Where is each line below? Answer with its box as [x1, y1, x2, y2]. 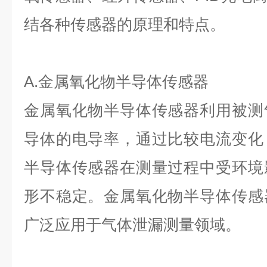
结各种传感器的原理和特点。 [24, 15, 225, 33]
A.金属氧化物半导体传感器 [24, 73, 209, 91]
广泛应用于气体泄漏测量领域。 [24, 216, 241, 234]
